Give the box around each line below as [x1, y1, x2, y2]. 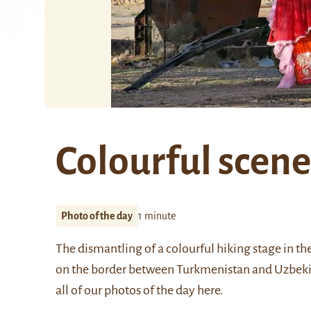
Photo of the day [61, 210, 133, 221]
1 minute [138, 210, 176, 221]
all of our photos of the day [56, 283, 197, 297]
